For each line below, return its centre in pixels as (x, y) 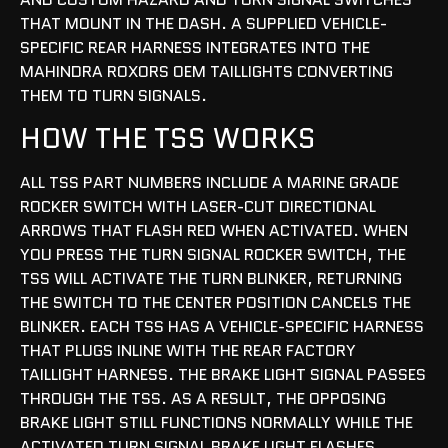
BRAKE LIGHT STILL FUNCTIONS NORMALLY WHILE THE (216, 423)
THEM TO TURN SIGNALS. (113, 95)
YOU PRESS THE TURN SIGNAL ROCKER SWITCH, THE (213, 255)
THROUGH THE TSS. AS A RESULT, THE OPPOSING (203, 399)
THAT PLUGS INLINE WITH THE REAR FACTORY (188, 351)
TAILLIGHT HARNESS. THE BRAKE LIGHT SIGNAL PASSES (223, 375)
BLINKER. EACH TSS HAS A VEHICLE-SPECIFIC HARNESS (222, 327)
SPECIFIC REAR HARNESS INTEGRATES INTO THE (195, 47)
